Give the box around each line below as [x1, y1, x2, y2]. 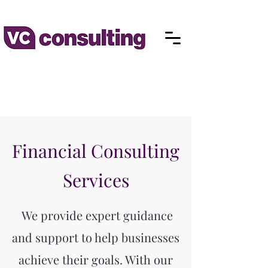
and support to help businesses [12, 229, 179, 245]
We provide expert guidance [19, 207, 173, 223]
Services [62, 168, 129, 192]
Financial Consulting [12, 139, 179, 163]
